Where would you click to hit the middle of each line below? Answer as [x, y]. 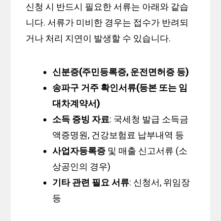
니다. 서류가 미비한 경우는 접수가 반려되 [107, 23]
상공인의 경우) [82, 167]
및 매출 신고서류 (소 [147, 151]
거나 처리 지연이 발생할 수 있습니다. [98, 38]
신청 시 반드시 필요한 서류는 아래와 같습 [107, 7]
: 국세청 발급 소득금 [149, 119]
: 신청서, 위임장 [160, 183]
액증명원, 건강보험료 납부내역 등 [118, 135]
